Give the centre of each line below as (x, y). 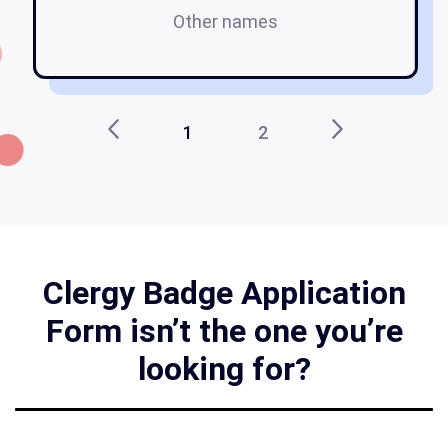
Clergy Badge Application (224, 293)
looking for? (224, 369)
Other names (225, 22)
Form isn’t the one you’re (224, 331)
